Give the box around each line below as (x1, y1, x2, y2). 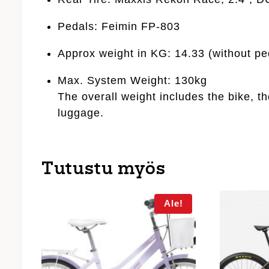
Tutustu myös (41, 160, 166, 179)
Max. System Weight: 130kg (58, 74, 208, 86)
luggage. (58, 106, 104, 119)
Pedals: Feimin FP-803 (58, 20, 181, 32)
